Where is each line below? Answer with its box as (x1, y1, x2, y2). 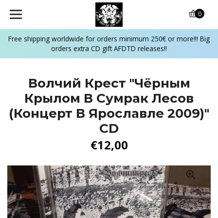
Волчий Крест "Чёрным (28, 75, 190, 91)
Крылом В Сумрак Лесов (24, 91, 194, 106)
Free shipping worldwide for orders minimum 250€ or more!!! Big (8, 34, 210, 43)
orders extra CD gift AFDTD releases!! (51, 44, 167, 53)
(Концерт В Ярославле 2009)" (9, 106, 209, 121)
